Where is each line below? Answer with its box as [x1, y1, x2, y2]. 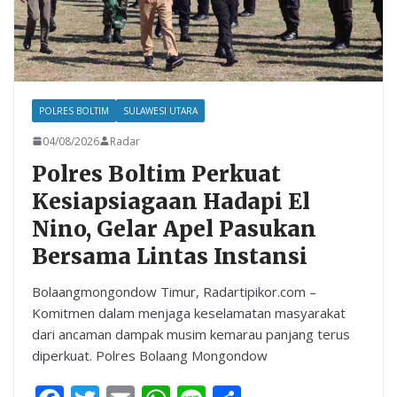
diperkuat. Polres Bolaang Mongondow [32, 346, 268, 364]
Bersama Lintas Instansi [32, 242, 307, 270]
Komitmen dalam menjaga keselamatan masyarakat [32, 303, 346, 322]
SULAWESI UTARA [123, 104, 198, 117]
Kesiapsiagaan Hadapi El [32, 187, 310, 215]
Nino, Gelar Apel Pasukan [32, 214, 316, 243]
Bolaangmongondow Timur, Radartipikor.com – [32, 282, 316, 300]
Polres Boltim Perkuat [32, 160, 281, 188]
